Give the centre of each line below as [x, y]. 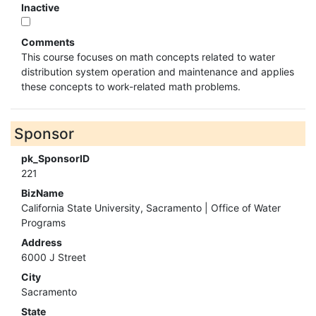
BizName [42, 193]
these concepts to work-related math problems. [131, 87]
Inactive [40, 8]
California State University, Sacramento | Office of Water [151, 208]
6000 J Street [54, 257]
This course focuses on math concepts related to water [148, 57]
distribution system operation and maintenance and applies [158, 72]
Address [42, 243]
